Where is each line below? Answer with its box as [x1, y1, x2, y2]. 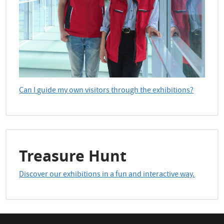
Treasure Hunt [19, 145, 127, 166]
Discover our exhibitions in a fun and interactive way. [19, 169, 195, 181]
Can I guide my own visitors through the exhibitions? [19, 85, 194, 97]
